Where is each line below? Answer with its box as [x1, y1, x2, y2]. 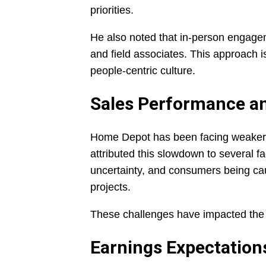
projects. [90, 181, 131, 194]
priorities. [90, 4, 134, 17]
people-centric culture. [90, 65, 195, 77]
